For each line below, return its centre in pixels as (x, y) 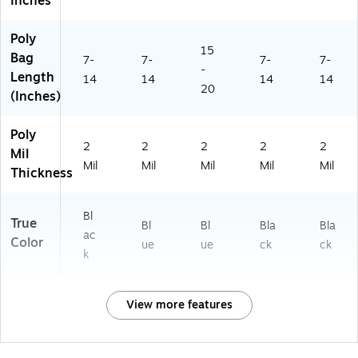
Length (32, 78)
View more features (179, 305)
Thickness (42, 174)
